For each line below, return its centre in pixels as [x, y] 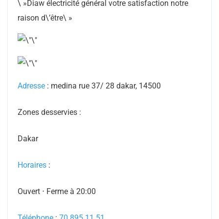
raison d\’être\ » [45, 18]
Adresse [31, 86]
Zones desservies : [50, 112]
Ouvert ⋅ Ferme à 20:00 [57, 192]
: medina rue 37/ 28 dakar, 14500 [103, 86]
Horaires [32, 165]
